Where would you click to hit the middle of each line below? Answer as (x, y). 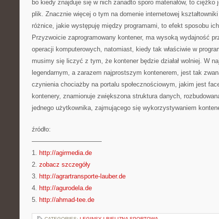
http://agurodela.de (66, 188)
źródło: (41, 129)
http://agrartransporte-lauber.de (82, 176)
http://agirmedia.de (66, 153)
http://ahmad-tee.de (67, 200)
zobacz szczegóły (65, 164)
